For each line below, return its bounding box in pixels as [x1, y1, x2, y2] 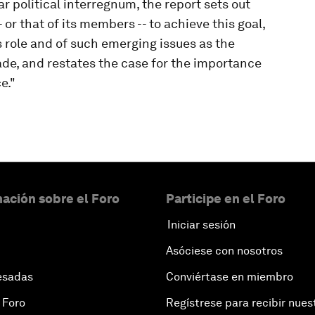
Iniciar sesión [167, 218, 236, 232]
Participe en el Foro [166, 191, 285, 207]
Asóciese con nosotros [166, 244, 283, 258]
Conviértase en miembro [166, 270, 293, 284]
